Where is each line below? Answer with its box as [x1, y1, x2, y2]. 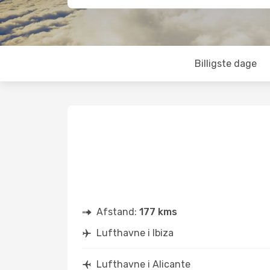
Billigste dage [194, 58, 257, 69]
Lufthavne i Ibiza [96, 227, 174, 239]
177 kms [139, 206, 177, 218]
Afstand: [96, 206, 139, 218]
